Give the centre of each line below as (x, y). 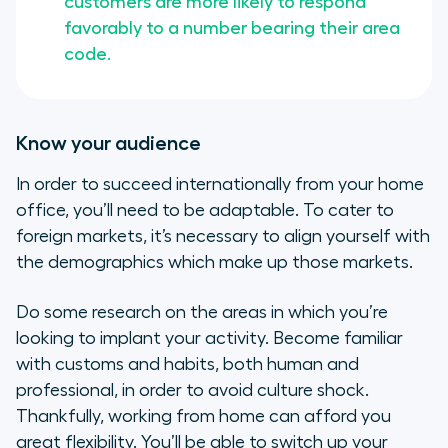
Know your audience (108, 143)
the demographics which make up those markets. (214, 262)
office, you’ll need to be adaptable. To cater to (205, 210)
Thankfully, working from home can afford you (203, 416)
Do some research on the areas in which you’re (202, 312)
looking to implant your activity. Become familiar (209, 338)
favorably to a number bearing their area (232, 28)
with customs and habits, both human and (187, 364)
